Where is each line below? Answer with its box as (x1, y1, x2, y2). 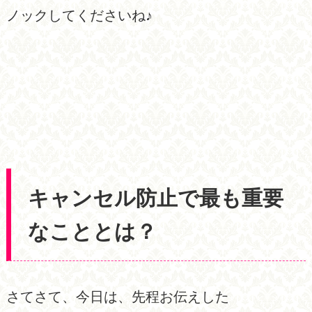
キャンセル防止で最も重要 (28, 186, 284, 210)
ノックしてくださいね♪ (6, 7, 153, 23)
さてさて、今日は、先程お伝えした (6, 288, 229, 304)
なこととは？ (28, 219, 157, 244)
